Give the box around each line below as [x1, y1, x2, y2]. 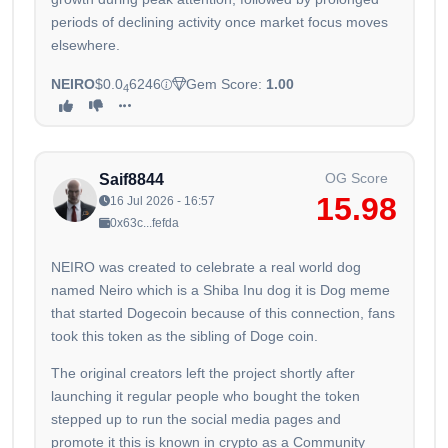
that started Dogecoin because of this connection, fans [51, 305, 395, 322]
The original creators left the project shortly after [51, 365, 355, 382]
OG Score [325, 170, 388, 187]
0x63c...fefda [110, 216, 179, 231]
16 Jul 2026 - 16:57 [110, 194, 215, 209]
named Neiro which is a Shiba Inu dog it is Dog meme [51, 282, 390, 299]
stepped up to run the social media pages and [51, 411, 341, 428]
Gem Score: [186, 76, 266, 93]
